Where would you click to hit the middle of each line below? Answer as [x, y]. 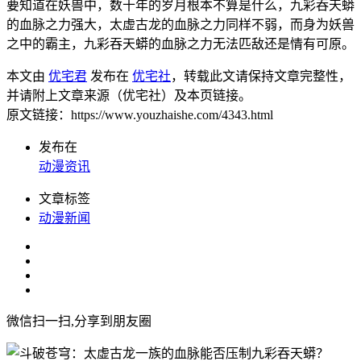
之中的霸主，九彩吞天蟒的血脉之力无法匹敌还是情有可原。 [180, 44]
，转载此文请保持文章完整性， [261, 76]
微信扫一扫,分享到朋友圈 [79, 321]
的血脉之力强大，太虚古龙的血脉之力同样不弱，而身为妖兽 [180, 24]
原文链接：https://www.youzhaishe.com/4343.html [140, 114]
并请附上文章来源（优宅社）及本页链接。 [129, 95]
